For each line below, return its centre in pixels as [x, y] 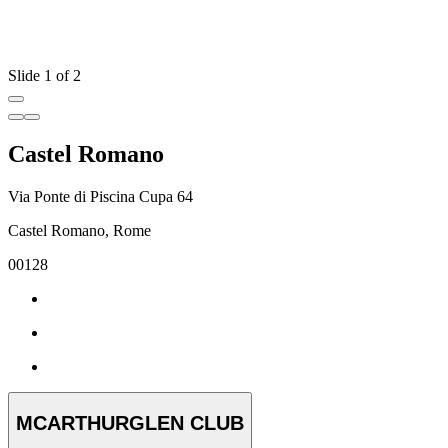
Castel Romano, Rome [79, 231]
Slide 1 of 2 [44, 76]
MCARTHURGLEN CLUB [130, 422]
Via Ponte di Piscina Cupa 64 [100, 197]
